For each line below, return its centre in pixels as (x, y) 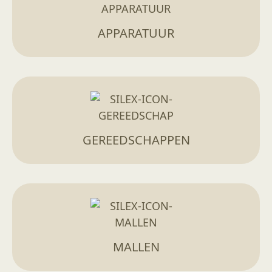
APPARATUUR (136, 33)
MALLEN (136, 247)
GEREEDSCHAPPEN (136, 140)
